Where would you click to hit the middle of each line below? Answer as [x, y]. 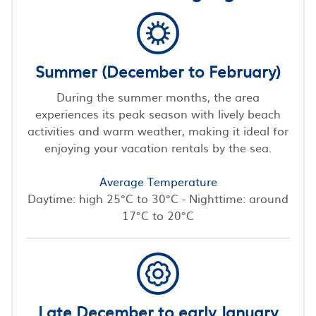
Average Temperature [158, 181]
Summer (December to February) [158, 71]
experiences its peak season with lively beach [158, 113]
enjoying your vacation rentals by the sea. [158, 147]
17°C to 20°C [158, 215]
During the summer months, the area [158, 96]
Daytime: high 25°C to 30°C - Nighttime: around [158, 198]
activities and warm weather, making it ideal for [158, 130]
